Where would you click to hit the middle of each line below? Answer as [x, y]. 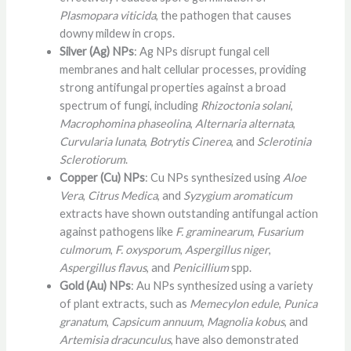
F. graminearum [213, 231]
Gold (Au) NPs [95, 285]
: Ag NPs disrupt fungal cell [201, 51]
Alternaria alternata [244, 123]
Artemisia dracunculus [115, 339]
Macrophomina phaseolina [125, 123]
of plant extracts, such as [124, 303]
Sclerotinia [284, 141]
